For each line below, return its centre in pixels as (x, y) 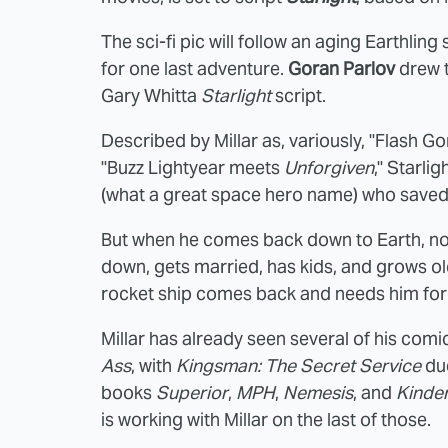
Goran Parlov (341, 68)
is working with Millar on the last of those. (266, 419)
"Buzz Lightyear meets (192, 167)
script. (298, 95)
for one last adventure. (194, 68)
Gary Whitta (151, 95)
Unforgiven (329, 167)
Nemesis (318, 392)
